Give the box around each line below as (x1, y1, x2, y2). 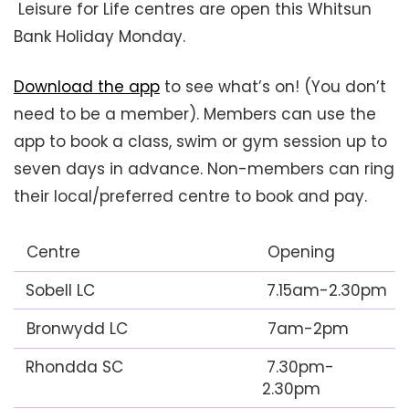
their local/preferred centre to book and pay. (14, 185, 367, 207)
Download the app (14, 76, 160, 98)
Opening (263, 241, 335, 263)
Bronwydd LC (22, 318, 128, 340)
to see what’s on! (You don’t (160, 76, 386, 98)
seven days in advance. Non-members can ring (14, 158, 394, 180)
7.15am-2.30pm (262, 279, 387, 301)
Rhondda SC (21, 356, 123, 378)
